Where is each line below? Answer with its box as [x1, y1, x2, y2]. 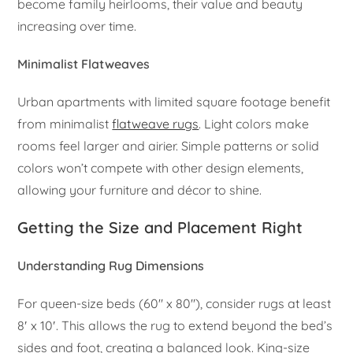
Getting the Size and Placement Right [17, 217, 303, 237]
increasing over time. [17, 17, 137, 34]
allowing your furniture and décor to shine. [17, 181, 262, 198]
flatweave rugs [112, 115, 199, 132]
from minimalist [17, 115, 113, 132]
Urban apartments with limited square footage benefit [17, 93, 331, 110]
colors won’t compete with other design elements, [17, 159, 304, 176]
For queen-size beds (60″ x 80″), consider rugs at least [17, 295, 332, 311]
